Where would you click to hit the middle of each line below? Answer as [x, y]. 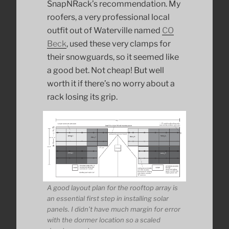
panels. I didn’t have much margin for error [114, 209]
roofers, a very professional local [108, 17]
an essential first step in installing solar [108, 199]
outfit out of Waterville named [105, 30]
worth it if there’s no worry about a [111, 83]
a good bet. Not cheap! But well [106, 70]
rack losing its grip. [82, 97]
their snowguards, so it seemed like [113, 57]
